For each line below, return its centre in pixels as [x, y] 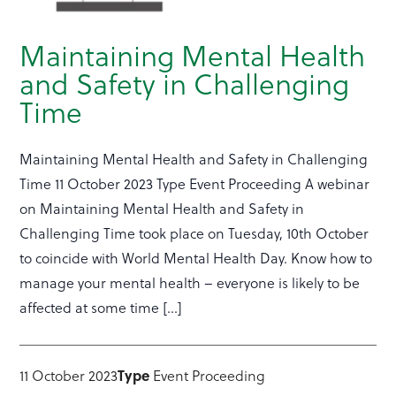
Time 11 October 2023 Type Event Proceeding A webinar [195, 184]
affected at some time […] [101, 308]
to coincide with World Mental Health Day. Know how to [196, 258]
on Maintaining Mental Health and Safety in [162, 209]
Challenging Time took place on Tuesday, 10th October [194, 233]
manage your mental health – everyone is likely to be [190, 283]
